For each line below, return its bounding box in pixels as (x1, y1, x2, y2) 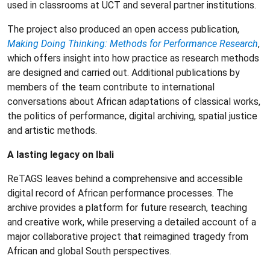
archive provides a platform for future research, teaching (7, 201, 247, 213)
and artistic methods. (7, 124, 97, 136)
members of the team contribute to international (7, 81, 215, 93)
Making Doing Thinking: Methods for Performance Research (7, 37, 258, 49)
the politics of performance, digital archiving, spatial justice (7, 110, 257, 122)
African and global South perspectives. (7, 245, 171, 257)
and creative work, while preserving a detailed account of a (7, 216, 256, 228)
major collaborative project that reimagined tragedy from (7, 230, 248, 242)
